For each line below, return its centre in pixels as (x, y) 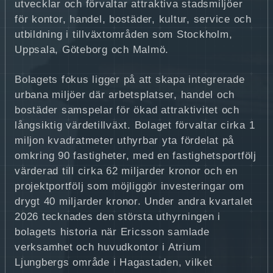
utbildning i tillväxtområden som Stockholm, (124, 35)
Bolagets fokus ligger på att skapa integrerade (130, 80)
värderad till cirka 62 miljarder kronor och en (126, 171)
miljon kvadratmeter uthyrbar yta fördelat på (124, 141)
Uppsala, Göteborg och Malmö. (92, 50)
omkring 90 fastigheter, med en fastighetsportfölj (136, 156)
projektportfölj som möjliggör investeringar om (129, 186)
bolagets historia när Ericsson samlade (112, 232)
